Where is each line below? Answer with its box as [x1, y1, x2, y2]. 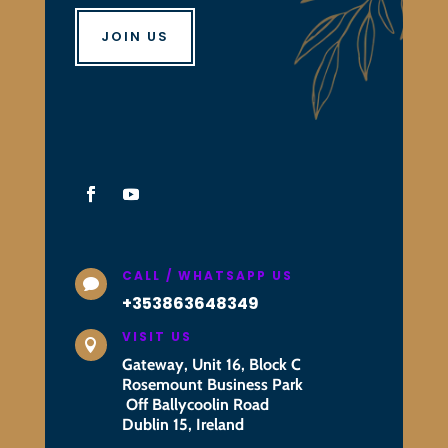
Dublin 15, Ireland [121, 414, 244, 434]
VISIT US [121, 327, 192, 345]
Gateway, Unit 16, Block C [121, 354, 301, 374]
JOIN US [100, 26, 169, 46]
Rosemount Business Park [121, 374, 303, 394]
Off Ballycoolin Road [121, 394, 269, 414]
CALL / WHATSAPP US [121, 266, 293, 284]
